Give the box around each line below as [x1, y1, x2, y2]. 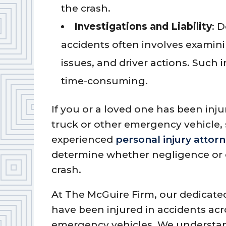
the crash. [61, 2, 111, 14]
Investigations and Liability [74, 20, 212, 32]
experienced [51, 133, 116, 145]
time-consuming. [61, 75, 148, 87]
